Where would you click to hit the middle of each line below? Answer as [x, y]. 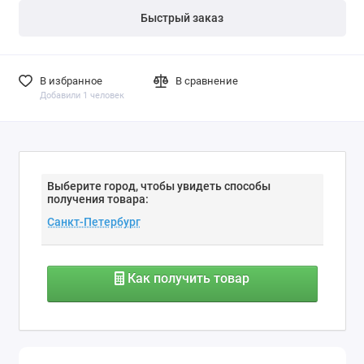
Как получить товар [187, 279]
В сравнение [207, 80]
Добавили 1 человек [82, 95]
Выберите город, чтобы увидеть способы [158, 186]
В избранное [71, 80]
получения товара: [97, 199]
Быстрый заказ [182, 18]
